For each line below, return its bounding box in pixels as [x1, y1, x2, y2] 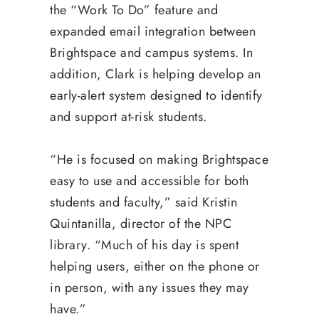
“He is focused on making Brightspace [50, 150, 268, 169]
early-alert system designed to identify [50, 85, 263, 105]
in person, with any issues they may [50, 278, 249, 297]
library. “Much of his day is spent [50, 235, 239, 254]
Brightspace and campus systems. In [50, 43, 253, 62]
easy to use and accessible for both [50, 171, 249, 190]
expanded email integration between [50, 21, 256, 41]
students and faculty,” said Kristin [50, 192, 238, 211]
